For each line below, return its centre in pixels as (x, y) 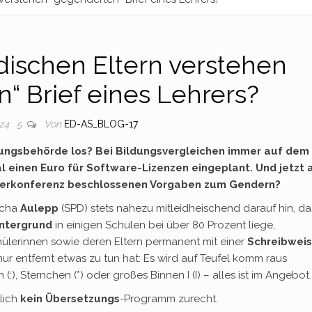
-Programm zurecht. (169, 299)
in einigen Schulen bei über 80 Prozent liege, (164, 225)
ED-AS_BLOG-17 (101, 124)
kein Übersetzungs (70, 299)
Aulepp (39, 208)
